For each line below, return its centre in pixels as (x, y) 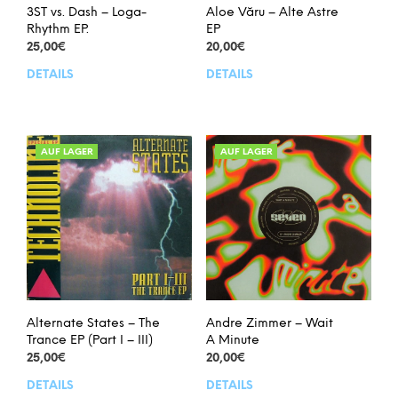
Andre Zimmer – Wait (269, 324)
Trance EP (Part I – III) (90, 341)
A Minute (232, 341)
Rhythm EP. (58, 30)
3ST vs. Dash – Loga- (87, 13)
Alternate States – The (93, 324)
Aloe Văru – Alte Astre (272, 13)
